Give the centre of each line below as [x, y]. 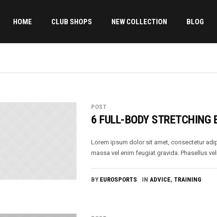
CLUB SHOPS [71, 22]
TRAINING [188, 179]
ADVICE [160, 179]
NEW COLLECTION [139, 22]
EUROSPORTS [119, 179]
